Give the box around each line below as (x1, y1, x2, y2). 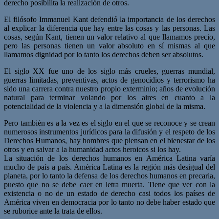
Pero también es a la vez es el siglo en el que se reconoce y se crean (4, 118, 215, 127)
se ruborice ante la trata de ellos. (4, 206, 102, 215)
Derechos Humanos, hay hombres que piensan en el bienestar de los (4, 136, 215, 145)
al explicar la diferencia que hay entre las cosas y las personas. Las (4, 23, 215, 32)
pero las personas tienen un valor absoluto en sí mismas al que (4, 41, 215, 50)
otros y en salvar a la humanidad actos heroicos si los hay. (4, 145, 181, 153)
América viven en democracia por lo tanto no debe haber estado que (4, 197, 215, 206)
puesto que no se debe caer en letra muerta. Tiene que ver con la (4, 180, 215, 189)
